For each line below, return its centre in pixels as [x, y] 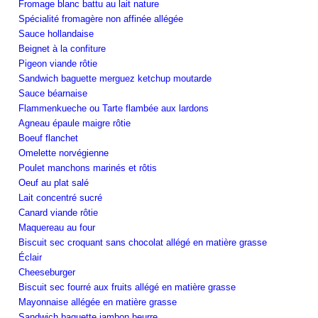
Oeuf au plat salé [54, 182]
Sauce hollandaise [56, 33]
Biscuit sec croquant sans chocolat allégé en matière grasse [143, 242]
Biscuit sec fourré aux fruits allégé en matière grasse [127, 287]
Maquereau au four [57, 227]
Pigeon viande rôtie [58, 63]
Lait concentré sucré [60, 197]
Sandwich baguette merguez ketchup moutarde [115, 78]
